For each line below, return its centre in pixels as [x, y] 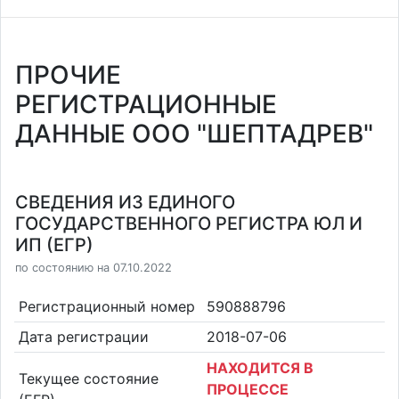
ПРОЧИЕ [68, 75]
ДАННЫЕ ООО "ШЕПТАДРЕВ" [194, 134]
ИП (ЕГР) [54, 245]
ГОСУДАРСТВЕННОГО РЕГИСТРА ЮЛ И [189, 224]
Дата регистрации [83, 337]
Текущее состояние [88, 378]
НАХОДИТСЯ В [260, 367]
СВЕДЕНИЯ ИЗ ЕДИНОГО [125, 202]
